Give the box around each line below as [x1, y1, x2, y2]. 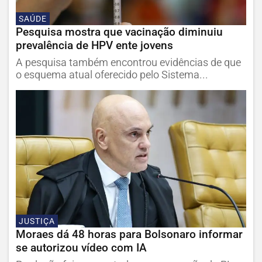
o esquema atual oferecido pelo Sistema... [16, 68, 208, 81]
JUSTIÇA [19, 216, 55, 227]
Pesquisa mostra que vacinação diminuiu [16, 25, 223, 39]
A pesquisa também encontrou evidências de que [16, 56, 241, 68]
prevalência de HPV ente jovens [16, 38, 173, 52]
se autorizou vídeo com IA [16, 240, 147, 254]
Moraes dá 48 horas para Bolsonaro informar [16, 227, 243, 241]
